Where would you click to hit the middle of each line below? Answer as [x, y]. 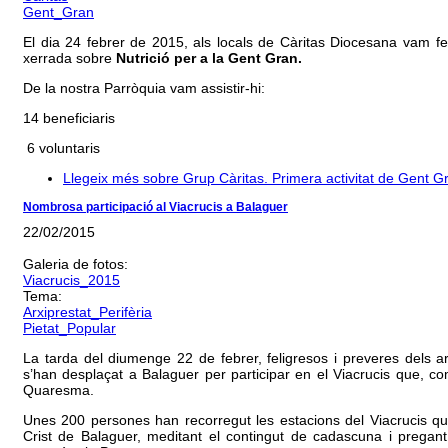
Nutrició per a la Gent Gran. [209, 58]
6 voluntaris [61, 148]
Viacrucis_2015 [71, 280]
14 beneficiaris [69, 118]
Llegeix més [101, 178]
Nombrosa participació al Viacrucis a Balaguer [155, 207]
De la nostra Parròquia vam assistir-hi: [146, 88]
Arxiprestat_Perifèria [87, 312]
